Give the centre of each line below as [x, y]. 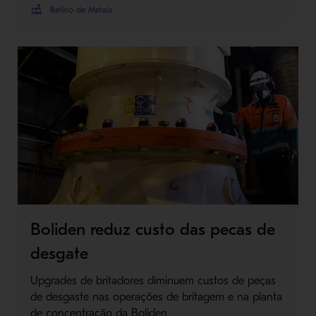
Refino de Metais [81, 10]
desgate [59, 253]
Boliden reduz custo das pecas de [152, 229]
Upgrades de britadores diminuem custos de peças [153, 280]
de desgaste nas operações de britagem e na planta [156, 297]
